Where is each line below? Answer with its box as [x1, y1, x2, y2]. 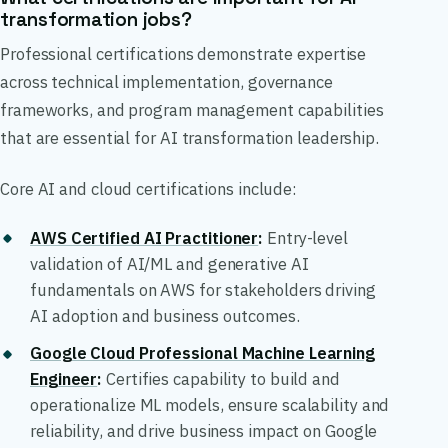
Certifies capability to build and [102, 368, 340, 391]
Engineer [30, 368, 98, 391]
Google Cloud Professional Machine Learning [30, 342, 375, 365]
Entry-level [263, 226, 348, 249]
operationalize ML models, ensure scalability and [30, 394, 390, 417]
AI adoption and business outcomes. [30, 304, 300, 327]
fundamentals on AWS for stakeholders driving [30, 278, 376, 301]
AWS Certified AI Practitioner [30, 226, 259, 249]
